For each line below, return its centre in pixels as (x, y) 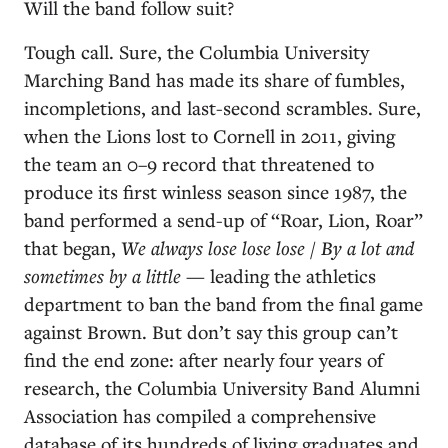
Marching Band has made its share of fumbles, (214, 79)
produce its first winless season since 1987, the (215, 191)
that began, (72, 247)
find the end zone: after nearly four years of (203, 359)
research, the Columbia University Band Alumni (222, 387)
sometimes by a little (102, 275)
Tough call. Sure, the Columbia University (196, 51)
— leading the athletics (278, 275)
